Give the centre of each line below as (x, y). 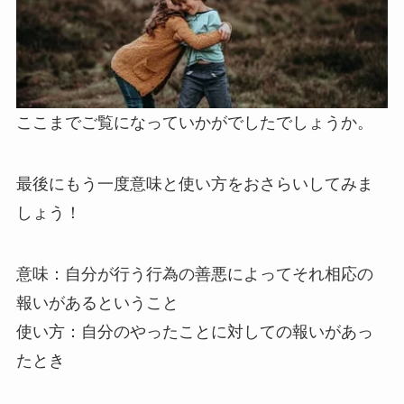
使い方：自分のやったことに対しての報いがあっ (194, 331)
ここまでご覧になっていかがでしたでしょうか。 (194, 122)
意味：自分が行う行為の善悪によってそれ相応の (194, 274)
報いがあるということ (97, 303)
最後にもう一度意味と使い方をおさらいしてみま (194, 184)
